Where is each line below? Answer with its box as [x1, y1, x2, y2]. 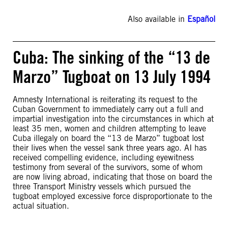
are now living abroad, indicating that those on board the [13, 172, 212, 182]
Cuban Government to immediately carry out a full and [13, 104, 204, 114]
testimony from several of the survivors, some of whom [13, 162, 203, 172]
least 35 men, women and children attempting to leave [13, 124, 206, 133]
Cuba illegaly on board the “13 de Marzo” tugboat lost [13, 133, 204, 143]
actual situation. [13, 201, 69, 211]
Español [187, 14, 215, 24]
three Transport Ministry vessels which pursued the [13, 182, 191, 191]
